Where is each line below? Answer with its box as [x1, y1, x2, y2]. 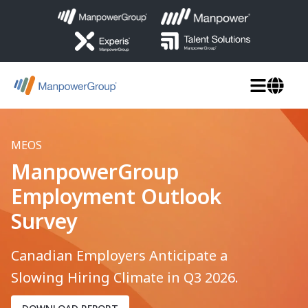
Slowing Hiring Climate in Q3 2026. [11, 267, 239, 287]
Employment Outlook [11, 181, 221, 210]
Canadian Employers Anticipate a [11, 245, 228, 265]
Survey [11, 206, 77, 235]
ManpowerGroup [11, 157, 179, 186]
